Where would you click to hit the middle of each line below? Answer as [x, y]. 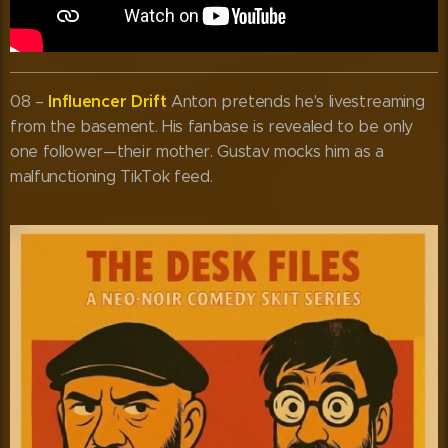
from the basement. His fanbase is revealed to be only [212, 126]
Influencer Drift [107, 101]
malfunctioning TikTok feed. [111, 176]
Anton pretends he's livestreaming [295, 101]
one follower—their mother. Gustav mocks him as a [197, 151]
